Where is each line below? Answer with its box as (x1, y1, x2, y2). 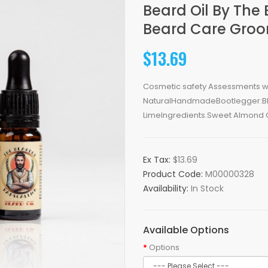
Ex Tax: (143, 154, 173, 166)
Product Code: (143, 168, 205, 180)
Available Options (143, 223, 229, 237)
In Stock (191, 182, 224, 194)
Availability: (143, 182, 191, 194)
